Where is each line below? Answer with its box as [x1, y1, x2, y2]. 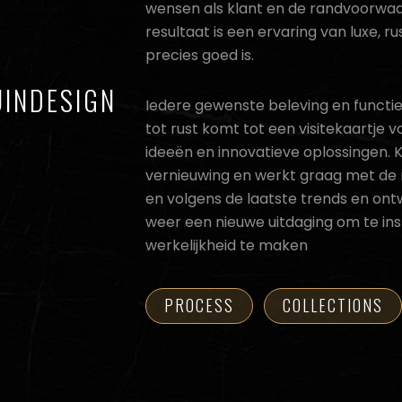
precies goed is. [145, 45, 254, 66]
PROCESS [164, 293, 234, 317]
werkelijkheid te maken [145, 235, 308, 256]
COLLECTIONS [283, 293, 383, 317]
